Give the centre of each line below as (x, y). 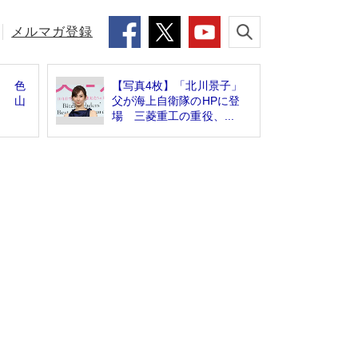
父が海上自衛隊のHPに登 (176, 100)
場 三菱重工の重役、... (173, 115)
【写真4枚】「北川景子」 (177, 85)
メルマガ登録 (52, 32)
